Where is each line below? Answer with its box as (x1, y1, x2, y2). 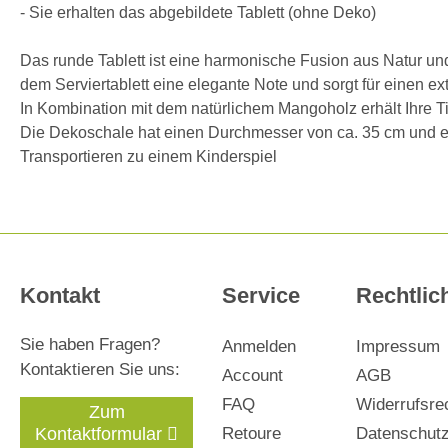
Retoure (221, 424, 281, 443)
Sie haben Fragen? (20, 335, 160, 354)
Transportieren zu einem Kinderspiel (20, 147, 277, 165)
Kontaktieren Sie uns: (20, 360, 180, 379)
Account (221, 366, 283, 385)
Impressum (355, 337, 440, 356)
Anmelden (221, 337, 296, 356)
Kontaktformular (35, 424, 162, 444)
